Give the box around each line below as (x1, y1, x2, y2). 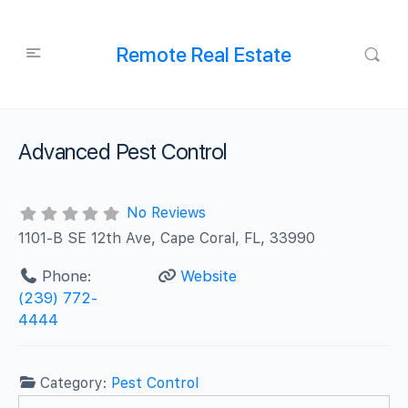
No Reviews (126, 204, 206, 221)
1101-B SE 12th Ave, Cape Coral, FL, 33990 (18, 229, 316, 247)
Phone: (41, 266, 92, 285)
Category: (40, 373, 112, 392)
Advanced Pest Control (18, 138, 228, 165)
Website (179, 266, 237, 285)
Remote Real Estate (116, 42, 291, 66)
